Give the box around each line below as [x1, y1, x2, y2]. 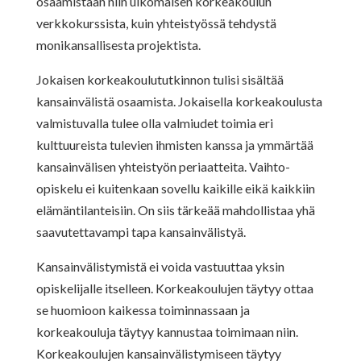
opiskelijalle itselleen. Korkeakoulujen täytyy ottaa [35, 280, 313, 296]
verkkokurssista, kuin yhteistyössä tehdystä [35, 15, 276, 31]
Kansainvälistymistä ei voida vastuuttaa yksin [35, 258, 284, 274]
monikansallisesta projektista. [35, 36, 201, 52]
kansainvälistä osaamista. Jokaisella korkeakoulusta [35, 93, 322, 109]
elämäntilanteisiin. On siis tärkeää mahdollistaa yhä [35, 201, 315, 218]
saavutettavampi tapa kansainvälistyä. [35, 223, 246, 239]
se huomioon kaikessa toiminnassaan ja [35, 301, 250, 317]
